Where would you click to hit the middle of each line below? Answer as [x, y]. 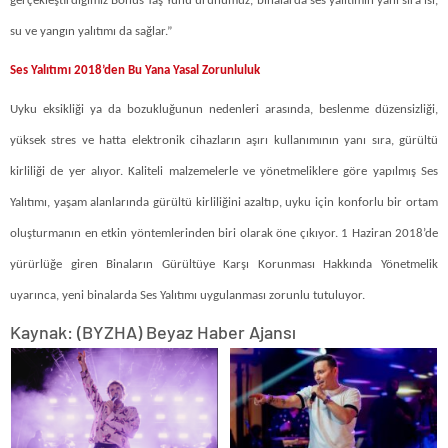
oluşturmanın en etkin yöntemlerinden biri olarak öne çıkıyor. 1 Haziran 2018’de [224, 233]
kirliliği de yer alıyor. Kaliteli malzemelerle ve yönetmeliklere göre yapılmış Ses [224, 171]
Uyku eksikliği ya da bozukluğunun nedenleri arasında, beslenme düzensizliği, [224, 109]
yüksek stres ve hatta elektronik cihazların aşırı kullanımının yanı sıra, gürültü [224, 140]
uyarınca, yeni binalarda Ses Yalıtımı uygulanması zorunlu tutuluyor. [187, 295]
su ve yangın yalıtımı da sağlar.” [92, 31]
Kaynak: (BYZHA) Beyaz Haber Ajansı [153, 331]
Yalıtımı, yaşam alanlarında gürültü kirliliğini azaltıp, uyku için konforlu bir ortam [224, 202]
